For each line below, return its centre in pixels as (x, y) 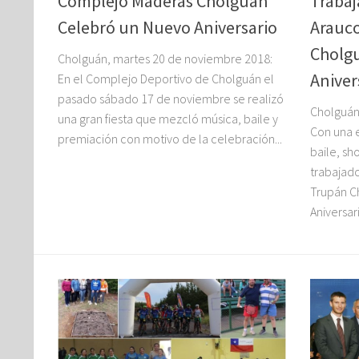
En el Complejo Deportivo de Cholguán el (166, 79)
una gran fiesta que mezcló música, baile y (168, 119)
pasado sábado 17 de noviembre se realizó (171, 99)
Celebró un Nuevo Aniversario (167, 28)
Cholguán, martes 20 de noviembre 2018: (165, 59)
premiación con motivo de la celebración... (170, 139)
